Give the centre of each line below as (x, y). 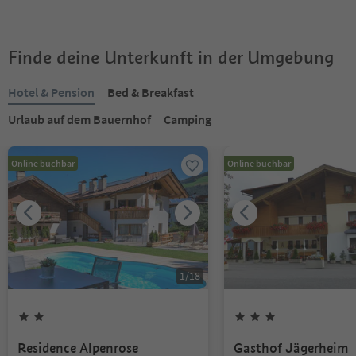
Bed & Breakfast (151, 92)
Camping (188, 119)
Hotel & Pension (51, 92)
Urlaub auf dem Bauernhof (79, 119)
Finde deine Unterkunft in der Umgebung (171, 57)
